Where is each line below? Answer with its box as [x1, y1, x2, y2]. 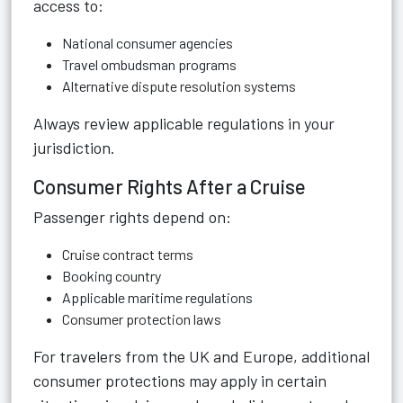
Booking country [62, 267, 161, 284]
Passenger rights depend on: [33, 207, 231, 227]
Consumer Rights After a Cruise [33, 175, 306, 198]
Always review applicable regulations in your [33, 113, 335, 133]
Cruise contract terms [62, 246, 193, 263]
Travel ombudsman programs [62, 56, 237, 73]
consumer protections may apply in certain [33, 371, 327, 390]
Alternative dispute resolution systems [62, 77, 296, 94]
